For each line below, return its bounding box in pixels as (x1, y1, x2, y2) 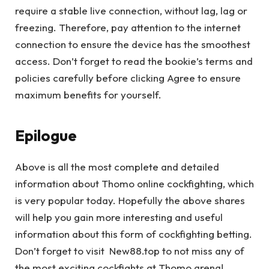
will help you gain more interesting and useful (15, 210, 223, 223)
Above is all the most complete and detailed (15, 160, 219, 173)
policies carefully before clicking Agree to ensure (15, 71, 241, 85)
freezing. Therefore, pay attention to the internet (15, 21, 241, 34)
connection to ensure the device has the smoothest (15, 38, 250, 51)
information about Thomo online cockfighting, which (15, 177, 254, 190)
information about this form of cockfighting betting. (15, 227, 252, 240)
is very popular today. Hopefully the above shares (15, 193, 245, 207)
